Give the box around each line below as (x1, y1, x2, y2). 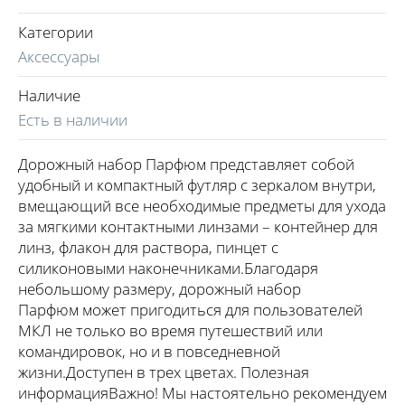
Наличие (18, 84, 80, 106)
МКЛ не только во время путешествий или (18, 319, 323, 341)
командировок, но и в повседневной (18, 340, 280, 362)
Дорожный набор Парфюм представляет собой (18, 153, 354, 174)
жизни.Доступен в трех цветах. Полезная (18, 361, 309, 382)
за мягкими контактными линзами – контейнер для (18, 215, 378, 237)
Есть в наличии (18, 108, 127, 130)
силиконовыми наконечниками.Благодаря (18, 257, 318, 278)
